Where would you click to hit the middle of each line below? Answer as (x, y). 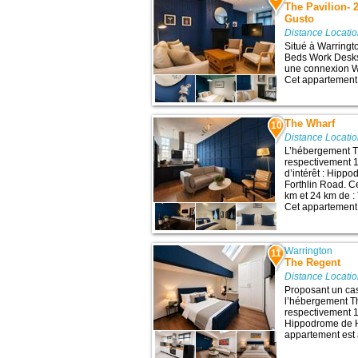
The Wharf (310, 124)
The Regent (313, 263)
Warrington (309, 251)
